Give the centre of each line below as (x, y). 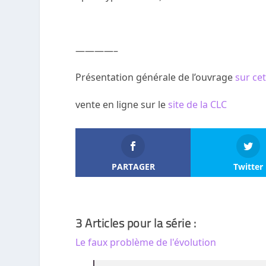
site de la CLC (198, 104)
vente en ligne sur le (122, 104)
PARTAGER (133, 166)
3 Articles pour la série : (136, 222)
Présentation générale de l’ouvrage (156, 77)
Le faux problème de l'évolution (146, 242)
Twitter (248, 166)
